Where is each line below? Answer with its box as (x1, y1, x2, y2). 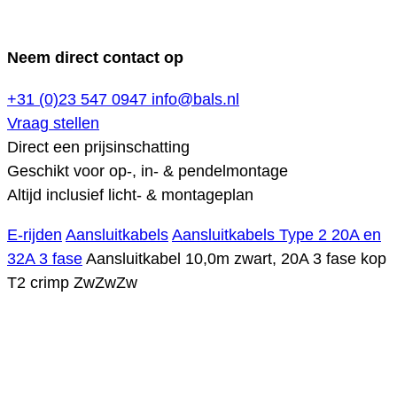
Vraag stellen (7, 114, 99, 133)
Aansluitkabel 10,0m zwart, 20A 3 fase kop (86, 250, 386, 269)
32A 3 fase (7, 250, 82, 269)
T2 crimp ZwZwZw (7, 274, 137, 292)
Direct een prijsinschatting (7, 138, 190, 157)
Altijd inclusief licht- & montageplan (7, 186, 253, 205)
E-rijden (7, 226, 62, 245)
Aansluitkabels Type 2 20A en (172, 226, 381, 245)
